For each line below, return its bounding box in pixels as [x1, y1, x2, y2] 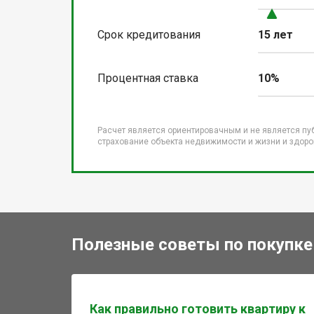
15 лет [258, 27, 294, 41]
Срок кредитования [97, 27, 200, 41]
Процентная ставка [97, 71, 198, 85]
